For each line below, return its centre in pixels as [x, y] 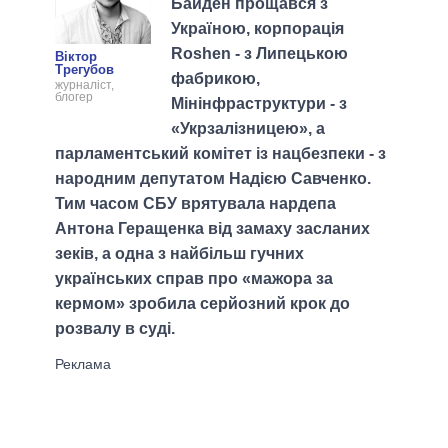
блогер [74, 97]
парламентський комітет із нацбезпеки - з [220, 153]
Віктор [76, 57]
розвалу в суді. [115, 328]
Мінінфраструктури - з [259, 103]
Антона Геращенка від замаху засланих [212, 228]
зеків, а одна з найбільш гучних [179, 253]
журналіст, [84, 85]
